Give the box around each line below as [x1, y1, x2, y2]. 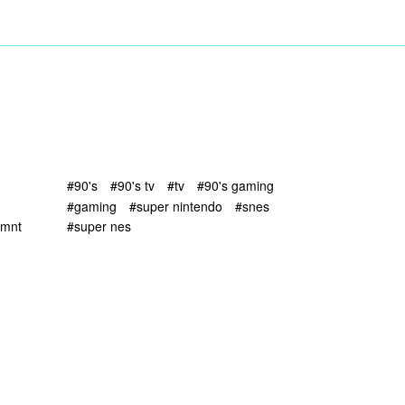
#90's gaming [197, 176, 274, 195]
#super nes [67, 216, 131, 235]
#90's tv [110, 176, 155, 195]
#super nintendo [129, 196, 222, 215]
